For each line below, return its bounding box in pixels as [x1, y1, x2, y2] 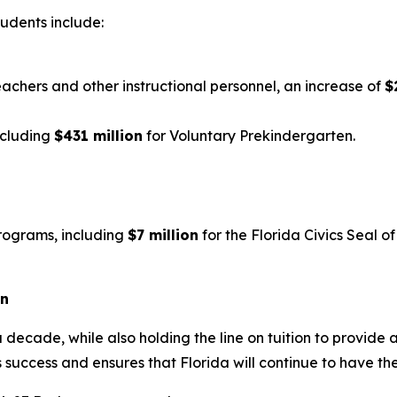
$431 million [54, 127, 143, 145]
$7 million [128, 226, 198, 245]
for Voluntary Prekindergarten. [143, 127, 359, 145]
